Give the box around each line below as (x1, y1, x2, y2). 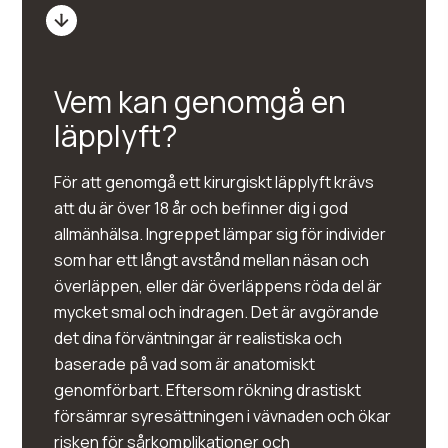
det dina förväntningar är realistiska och (54, 327, 343, 349)
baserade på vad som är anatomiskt (54, 353, 316, 375)
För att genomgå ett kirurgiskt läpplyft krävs (54, 171, 375, 193)
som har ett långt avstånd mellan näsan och (54, 249, 370, 271)
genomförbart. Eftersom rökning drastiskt (54, 379, 362, 401)
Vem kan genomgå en (54, 81, 347, 122)
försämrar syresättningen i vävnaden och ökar (54, 405, 392, 427)
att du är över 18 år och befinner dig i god (54, 197, 349, 219)
